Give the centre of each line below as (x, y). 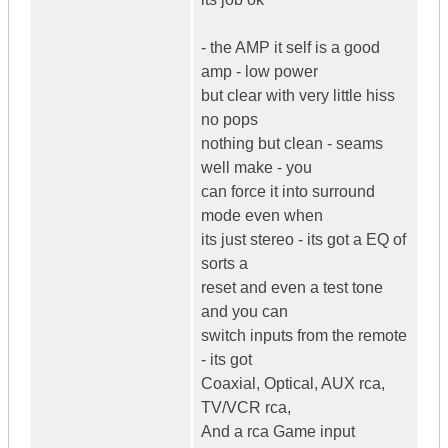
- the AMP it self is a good (290, 48)
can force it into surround (288, 192)
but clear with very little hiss (298, 96)
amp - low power (259, 72)
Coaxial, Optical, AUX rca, (293, 384)
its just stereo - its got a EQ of (303, 240)
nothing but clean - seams (292, 144)
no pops (229, 120)
